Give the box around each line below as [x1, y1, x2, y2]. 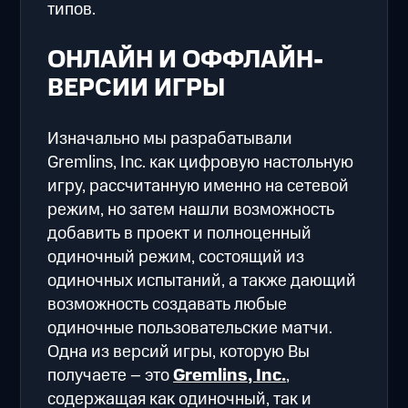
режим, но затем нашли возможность [47, 197, 335, 222]
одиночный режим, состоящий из [47, 244, 305, 270]
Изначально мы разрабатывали [47, 126, 293, 151]
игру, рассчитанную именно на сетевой [47, 173, 350, 199]
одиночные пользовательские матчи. [47, 315, 333, 341]
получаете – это [47, 362, 174, 388]
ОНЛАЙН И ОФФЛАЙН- [47, 42, 324, 77]
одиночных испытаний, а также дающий [47, 268, 357, 293]
